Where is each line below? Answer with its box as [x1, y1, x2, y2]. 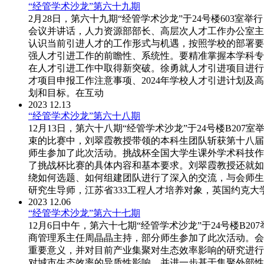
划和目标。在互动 [28, 88, 104, 98]
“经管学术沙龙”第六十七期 [28, 208, 140, 219]
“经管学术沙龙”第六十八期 [28, 111, 140, 121]
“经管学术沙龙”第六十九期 [28, 1, 140, 12]
